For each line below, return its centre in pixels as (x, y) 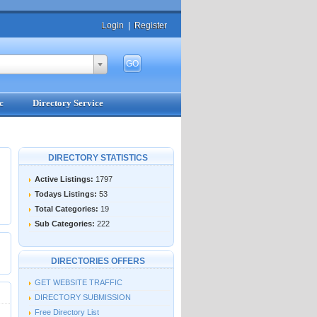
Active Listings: (64, 179)
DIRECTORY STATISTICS (98, 158)
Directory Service (68, 103)
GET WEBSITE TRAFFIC (78, 282)
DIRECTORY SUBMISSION (82, 297)
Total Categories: (66, 209)
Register (151, 25)
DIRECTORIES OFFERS (98, 261)
